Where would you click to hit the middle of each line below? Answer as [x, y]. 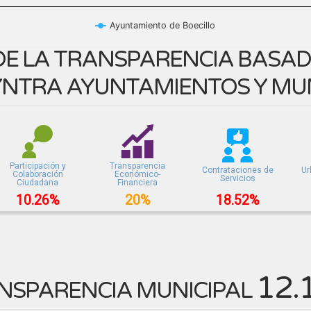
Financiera [138, 182]
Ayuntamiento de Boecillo [163, 25]
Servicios [237, 178]
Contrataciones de [237, 170]
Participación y [37, 166]
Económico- [138, 174]
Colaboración [37, 174]
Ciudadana [38, 182]
